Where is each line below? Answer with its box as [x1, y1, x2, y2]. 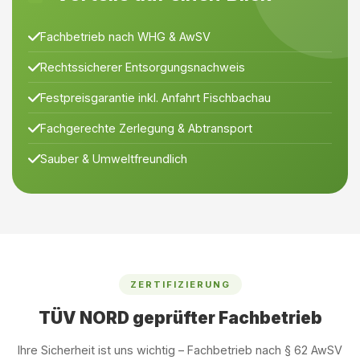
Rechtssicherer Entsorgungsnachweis [40, 60, 245, 74]
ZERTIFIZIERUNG [129, 279, 231, 290]
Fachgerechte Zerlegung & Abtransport [40, 121, 252, 135]
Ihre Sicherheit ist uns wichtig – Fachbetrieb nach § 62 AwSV [18, 343, 342, 357]
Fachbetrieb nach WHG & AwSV [40, 30, 211, 43]
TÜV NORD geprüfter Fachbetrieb [38, 308, 322, 328]
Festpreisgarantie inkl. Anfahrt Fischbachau [40, 91, 271, 104]
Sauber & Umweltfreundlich [40, 152, 187, 166]
